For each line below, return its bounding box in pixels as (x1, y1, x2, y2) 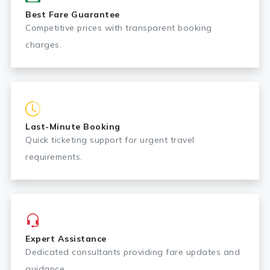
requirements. (25, 151, 83, 162)
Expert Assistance (25, 233, 107, 244)
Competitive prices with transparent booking (25, 22, 212, 33)
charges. (25, 39, 61, 50)
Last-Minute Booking (25, 121, 121, 132)
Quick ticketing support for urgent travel (25, 134, 195, 145)
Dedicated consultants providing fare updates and (25, 246, 240, 257)
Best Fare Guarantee (25, 9, 120, 20)
